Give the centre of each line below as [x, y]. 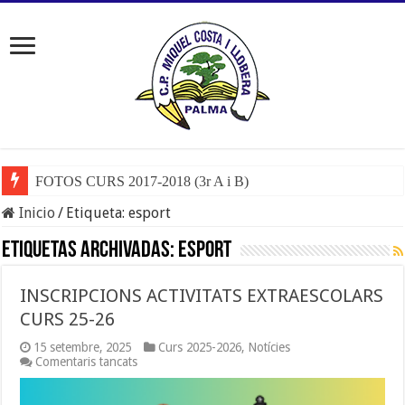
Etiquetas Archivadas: [90, 251]
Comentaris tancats [87, 362]
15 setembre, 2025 [83, 347]
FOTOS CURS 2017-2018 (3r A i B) [142, 181]
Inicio [36, 213]
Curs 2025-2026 [200, 347]
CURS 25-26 [68, 319]
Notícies [269, 347]
